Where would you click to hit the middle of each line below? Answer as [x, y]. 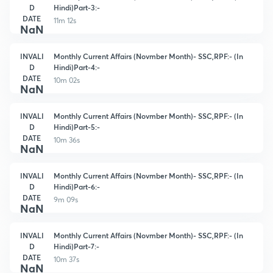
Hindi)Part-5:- [77, 126]
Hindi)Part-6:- [77, 186]
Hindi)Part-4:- [77, 67]
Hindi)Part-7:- [76, 246]
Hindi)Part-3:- [77, 7]
